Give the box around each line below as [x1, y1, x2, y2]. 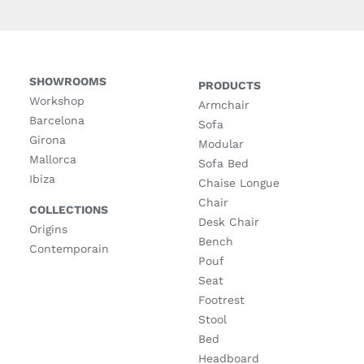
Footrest [197, 292, 245, 306]
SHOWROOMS [28, 74, 106, 88]
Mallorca [28, 152, 76, 166]
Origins [28, 222, 67, 236]
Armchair [197, 97, 249, 111]
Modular [197, 136, 244, 150]
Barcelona [28, 113, 84, 127]
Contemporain [28, 241, 109, 255]
